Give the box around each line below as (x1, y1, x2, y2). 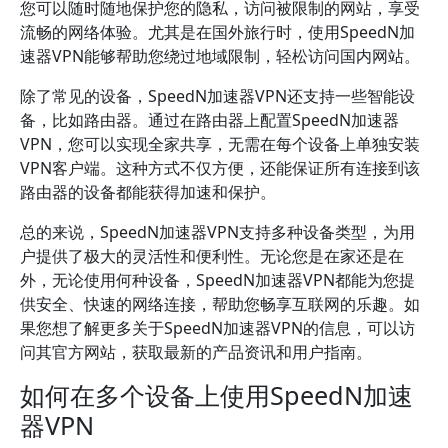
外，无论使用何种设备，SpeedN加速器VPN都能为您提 (20, 269, 415, 291)
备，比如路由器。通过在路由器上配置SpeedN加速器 (20, 109, 399, 131)
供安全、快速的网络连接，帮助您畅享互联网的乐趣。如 (20, 293, 420, 315)
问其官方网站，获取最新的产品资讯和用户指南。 (20, 341, 372, 363)
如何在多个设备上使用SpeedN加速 (20, 378, 413, 412)
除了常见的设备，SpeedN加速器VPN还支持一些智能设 (20, 85, 415, 107)
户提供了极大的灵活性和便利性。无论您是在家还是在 (20, 245, 404, 267)
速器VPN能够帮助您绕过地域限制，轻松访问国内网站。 (20, 45, 420, 67)
